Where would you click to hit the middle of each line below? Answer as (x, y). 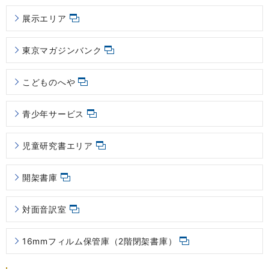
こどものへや (49, 82)
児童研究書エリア (58, 146)
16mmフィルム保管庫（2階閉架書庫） (100, 241)
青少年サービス (53, 114)
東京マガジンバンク (62, 50)
